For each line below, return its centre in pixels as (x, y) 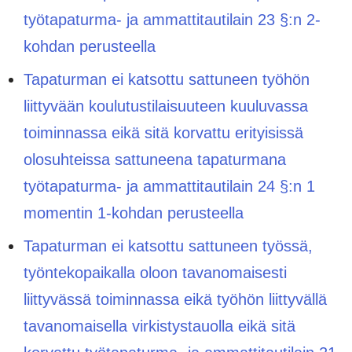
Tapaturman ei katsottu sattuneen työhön (167, 79)
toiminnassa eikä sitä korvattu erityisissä (163, 132)
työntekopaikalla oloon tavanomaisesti (155, 272)
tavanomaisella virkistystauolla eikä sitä (159, 326)
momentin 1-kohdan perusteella (134, 213)
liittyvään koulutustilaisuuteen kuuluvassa (166, 106)
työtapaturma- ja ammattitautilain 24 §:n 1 (169, 186)
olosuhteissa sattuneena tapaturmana (155, 159)
